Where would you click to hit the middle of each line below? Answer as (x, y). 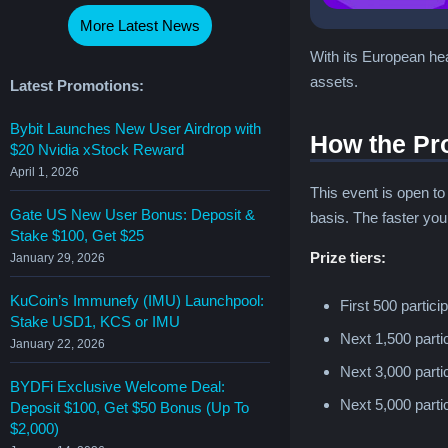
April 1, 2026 (44, 171)
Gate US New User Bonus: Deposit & (132, 214)
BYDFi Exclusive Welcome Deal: (117, 386)
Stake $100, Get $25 (77, 235)
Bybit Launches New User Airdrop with (135, 128)
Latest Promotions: (77, 85)
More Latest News (140, 25)
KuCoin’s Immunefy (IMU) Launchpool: (137, 300)
